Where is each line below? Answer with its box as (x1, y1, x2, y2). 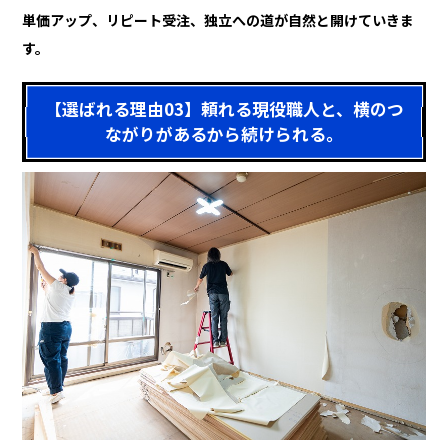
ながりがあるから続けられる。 (105, 121, 343, 146)
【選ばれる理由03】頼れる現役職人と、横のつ (44, 96, 404, 121)
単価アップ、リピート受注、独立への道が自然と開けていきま (22, 9, 415, 30)
